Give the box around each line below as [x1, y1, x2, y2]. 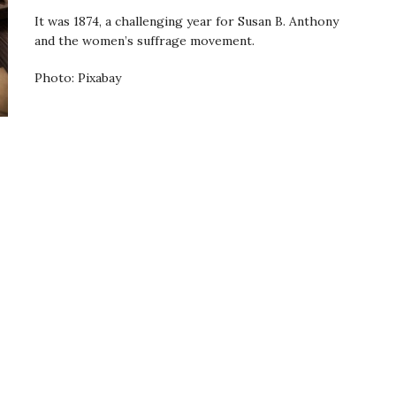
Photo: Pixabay [34, 69, 121, 86]
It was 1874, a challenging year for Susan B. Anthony [34, 12, 339, 29]
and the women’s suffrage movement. [34, 32, 255, 49]
